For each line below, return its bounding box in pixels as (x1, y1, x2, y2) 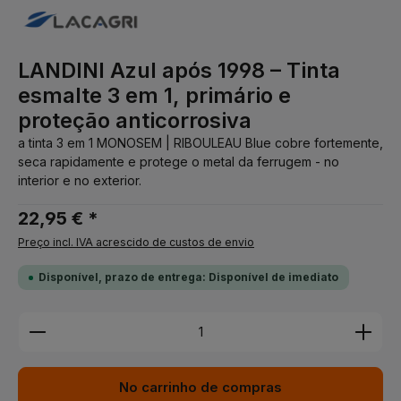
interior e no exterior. (18, 173, 141, 188)
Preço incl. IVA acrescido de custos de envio (18, 235, 254, 249)
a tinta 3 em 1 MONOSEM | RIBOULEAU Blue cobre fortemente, (18, 135, 383, 150)
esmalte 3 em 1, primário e (18, 82, 291, 108)
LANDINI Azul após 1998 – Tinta (18, 57, 340, 83)
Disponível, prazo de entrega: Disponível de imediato (38, 270, 338, 284)
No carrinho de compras (119, 380, 282, 396)
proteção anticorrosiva (18, 107, 252, 133)
